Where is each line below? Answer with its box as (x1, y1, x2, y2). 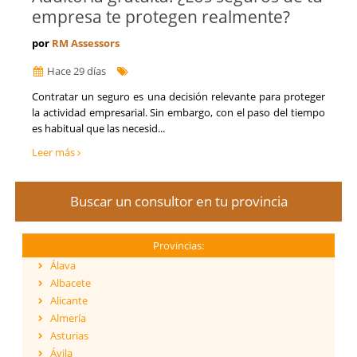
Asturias (50, 328, 88, 343)
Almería (50, 311, 86, 326)
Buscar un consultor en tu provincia (69, 192, 288, 211)
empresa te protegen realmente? (32, 6, 290, 29)
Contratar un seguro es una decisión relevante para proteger (32, 89, 325, 104)
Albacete (50, 276, 91, 291)
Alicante (50, 293, 88, 308)
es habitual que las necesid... (32, 121, 165, 136)
